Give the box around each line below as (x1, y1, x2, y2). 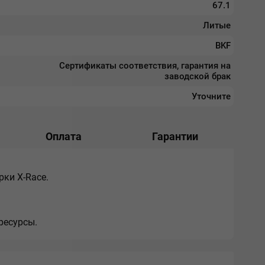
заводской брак (164, 71, 231, 82)
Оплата (46, 130, 82, 143)
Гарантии (152, 130, 198, 143)
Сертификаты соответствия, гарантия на (59, 60, 231, 71)
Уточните (191, 91, 231, 102)
